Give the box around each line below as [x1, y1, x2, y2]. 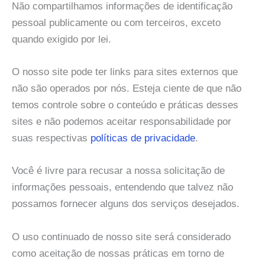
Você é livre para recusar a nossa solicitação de [12, 165, 225, 177]
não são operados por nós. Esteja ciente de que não [12, 83, 241, 95]
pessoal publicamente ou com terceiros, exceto [12, 17, 221, 29]
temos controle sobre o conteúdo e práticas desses [12, 99, 238, 111]
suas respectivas [12, 132, 91, 144]
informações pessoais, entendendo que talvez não [12, 182, 233, 193]
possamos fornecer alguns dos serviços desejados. [12, 198, 240, 210]
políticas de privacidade [91, 132, 195, 144]
